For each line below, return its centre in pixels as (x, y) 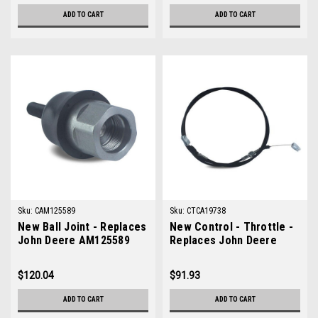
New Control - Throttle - (231, 227)
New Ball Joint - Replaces (82, 227)
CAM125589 (55, 211)
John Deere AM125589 (74, 240)
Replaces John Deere (223, 240)
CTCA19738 (206, 211)
